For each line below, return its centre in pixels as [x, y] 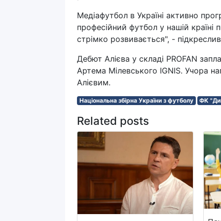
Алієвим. [94, 83]
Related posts [113, 121]
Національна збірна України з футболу [136, 101]
